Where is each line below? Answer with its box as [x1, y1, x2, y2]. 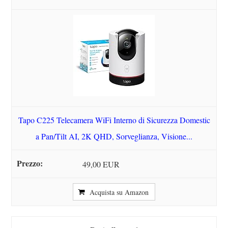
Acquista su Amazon [90, 187, 149, 197]
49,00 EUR [82, 159, 120, 170]
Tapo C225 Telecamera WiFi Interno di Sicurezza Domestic [18, 115, 210, 126]
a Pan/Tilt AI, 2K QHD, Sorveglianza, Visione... [36, 131, 192, 142]
